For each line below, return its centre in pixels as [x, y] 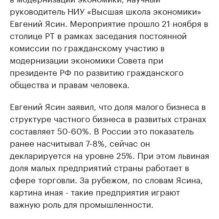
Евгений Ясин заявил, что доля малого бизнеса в [108, 106]
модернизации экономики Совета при [87, 59]
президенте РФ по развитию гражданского [97, 71]
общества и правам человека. [70, 84]
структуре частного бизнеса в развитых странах [108, 118]
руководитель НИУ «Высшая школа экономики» [106, 10]
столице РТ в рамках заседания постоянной [98, 35]
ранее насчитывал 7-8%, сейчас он [80, 142]
